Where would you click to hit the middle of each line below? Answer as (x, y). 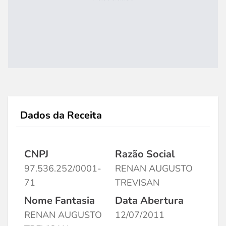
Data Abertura (149, 201)
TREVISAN (137, 183)
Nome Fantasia (60, 201)
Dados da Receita (61, 115)
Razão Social (145, 154)
